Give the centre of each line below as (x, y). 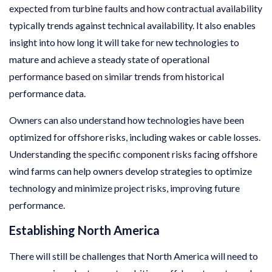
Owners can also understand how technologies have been (127, 120)
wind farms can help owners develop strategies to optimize (131, 171)
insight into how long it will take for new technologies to (124, 42)
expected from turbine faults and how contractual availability (136, 8)
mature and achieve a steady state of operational (109, 59)
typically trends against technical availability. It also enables (132, 25)
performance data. (48, 93)
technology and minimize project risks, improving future (124, 188)
